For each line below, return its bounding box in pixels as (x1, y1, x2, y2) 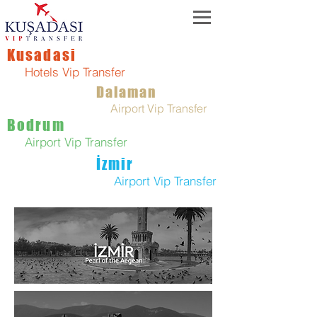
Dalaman (96, 83, 156, 100)
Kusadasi (7, 46, 76, 64)
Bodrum (7, 116, 65, 134)
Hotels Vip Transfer (7, 64, 125, 79)
